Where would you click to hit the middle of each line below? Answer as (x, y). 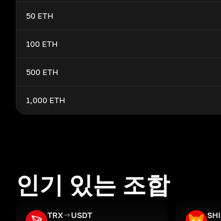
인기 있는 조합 (93, 184)
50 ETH (40, 16)
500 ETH (42, 72)
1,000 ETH (46, 100)
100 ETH (42, 44)
